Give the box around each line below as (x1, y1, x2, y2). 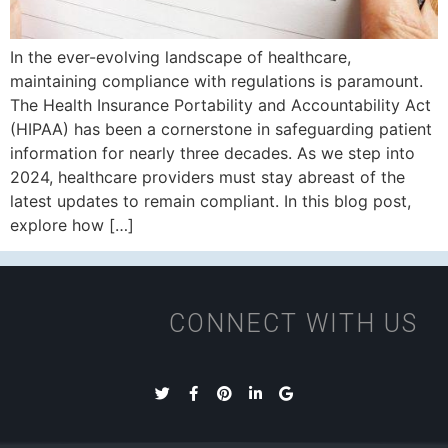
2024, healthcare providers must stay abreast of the (10, 167, 405, 188)
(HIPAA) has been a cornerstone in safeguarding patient (10, 119, 432, 140)
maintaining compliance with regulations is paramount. (10, 71, 423, 92)
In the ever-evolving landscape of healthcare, (10, 47, 351, 68)
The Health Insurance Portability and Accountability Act (10, 95, 431, 116)
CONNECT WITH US (169, 309, 418, 339)
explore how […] (10, 215, 134, 236)
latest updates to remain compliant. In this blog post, (10, 191, 411, 212)
